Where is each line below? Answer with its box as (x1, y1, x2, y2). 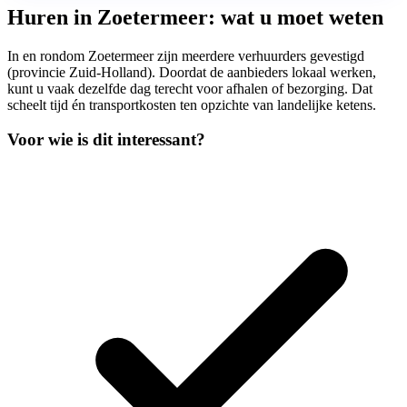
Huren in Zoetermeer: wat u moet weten (7, 5, 383, 29)
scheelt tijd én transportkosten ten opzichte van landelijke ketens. (7, 96, 376, 113)
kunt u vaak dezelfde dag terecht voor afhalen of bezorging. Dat (7, 80, 372, 96)
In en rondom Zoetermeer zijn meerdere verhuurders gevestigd (7, 47, 364, 64)
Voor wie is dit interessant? (7, 130, 205, 150)
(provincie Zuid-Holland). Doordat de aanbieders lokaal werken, (7, 64, 376, 80)
